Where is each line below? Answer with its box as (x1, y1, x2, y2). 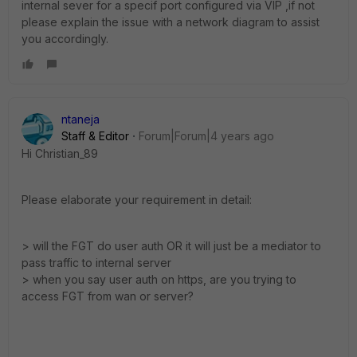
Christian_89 (35, 147, 98, 160)
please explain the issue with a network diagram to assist (22, 15, 320, 29)
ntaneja (61, 112, 100, 126)
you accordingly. (22, 32, 108, 45)
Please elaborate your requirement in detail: (22, 193, 252, 206)
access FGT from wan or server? (22, 289, 194, 303)
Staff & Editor (61, 129, 129, 143)
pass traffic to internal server (22, 256, 171, 269)
